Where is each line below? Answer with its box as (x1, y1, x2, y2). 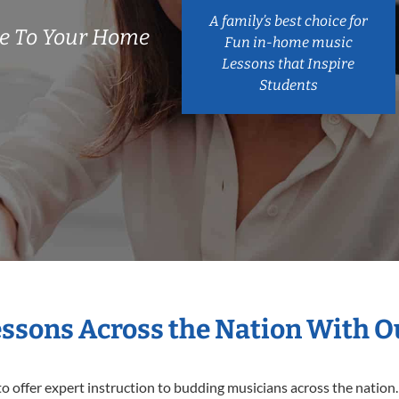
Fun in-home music (224, 33, 353, 51)
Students (258, 76, 318, 94)
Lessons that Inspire (222, 54, 355, 72)
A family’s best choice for (208, 12, 368, 29)
